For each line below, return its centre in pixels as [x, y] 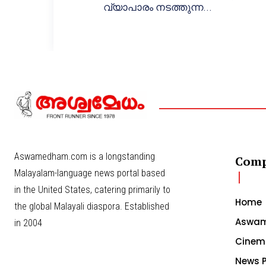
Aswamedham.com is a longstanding [85, 157]
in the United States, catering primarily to [92, 190]
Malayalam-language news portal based [90, 173]
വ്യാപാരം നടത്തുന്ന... [158, 7]
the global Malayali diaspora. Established [92, 207]
